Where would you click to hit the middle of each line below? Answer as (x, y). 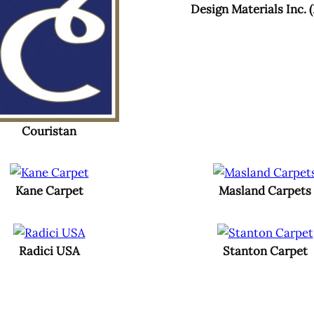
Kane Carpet (49, 191)
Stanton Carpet (265, 251)
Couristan (49, 131)
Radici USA (49, 251)
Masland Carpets (265, 191)
